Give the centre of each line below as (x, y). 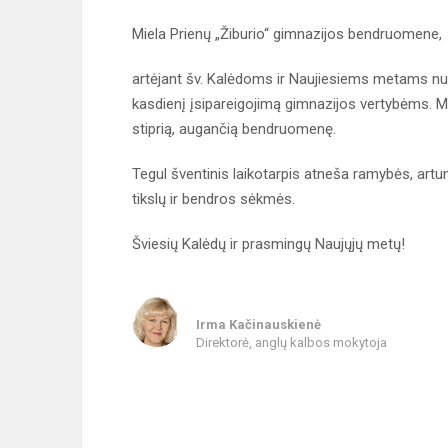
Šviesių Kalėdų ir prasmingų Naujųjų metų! (270, 244)
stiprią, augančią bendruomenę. (234, 129)
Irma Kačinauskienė (258, 324)
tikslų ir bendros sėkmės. (213, 199)
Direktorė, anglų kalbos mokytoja (291, 342)
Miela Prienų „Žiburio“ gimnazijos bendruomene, (287, 34)
